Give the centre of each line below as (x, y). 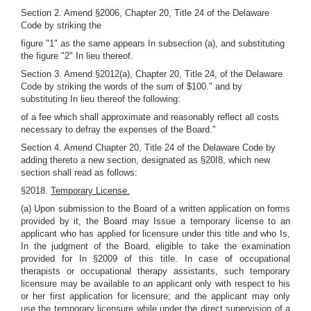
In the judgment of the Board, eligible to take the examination (155, 246)
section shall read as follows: (79, 173)
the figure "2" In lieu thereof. (77, 56)
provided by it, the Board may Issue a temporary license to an (155, 221)
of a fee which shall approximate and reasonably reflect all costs (150, 117)
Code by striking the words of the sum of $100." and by (132, 86)
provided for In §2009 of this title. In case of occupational (155, 259)
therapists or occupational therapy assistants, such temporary (155, 271)
